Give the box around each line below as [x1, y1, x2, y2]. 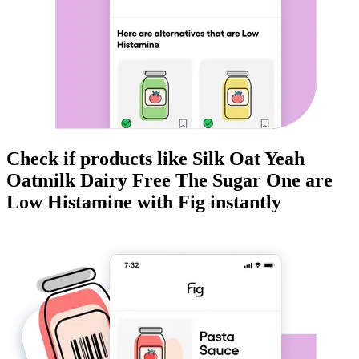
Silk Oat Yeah [192, 148, 305, 170]
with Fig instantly [132, 192, 281, 213]
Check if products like [6, 148, 192, 170]
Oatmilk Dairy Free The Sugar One [6, 170, 301, 192]
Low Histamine [6, 192, 132, 213]
